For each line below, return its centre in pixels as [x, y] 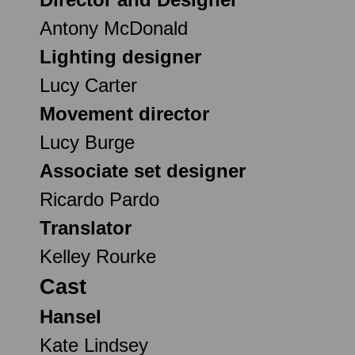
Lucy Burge [87, 142]
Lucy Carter [88, 85]
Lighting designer [120, 56]
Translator [86, 227]
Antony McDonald [114, 28]
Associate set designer [143, 170]
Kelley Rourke [98, 256]
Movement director [124, 113]
